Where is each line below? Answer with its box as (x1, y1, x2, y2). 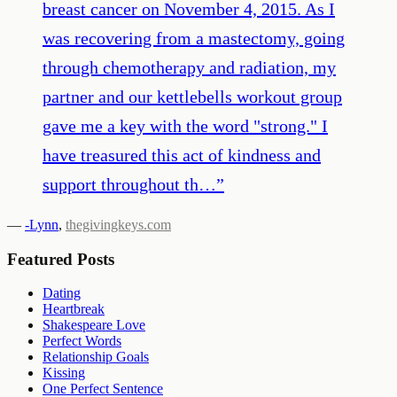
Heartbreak (43, 301, 105, 317)
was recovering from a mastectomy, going (43, 27, 345, 48)
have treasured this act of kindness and (43, 144, 321, 165)
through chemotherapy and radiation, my (43, 57, 336, 77)
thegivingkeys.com (66, 216, 171, 232)
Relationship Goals (43, 349, 149, 365)
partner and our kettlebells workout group (43, 86, 342, 106)
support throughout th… (43, 174, 216, 194)
